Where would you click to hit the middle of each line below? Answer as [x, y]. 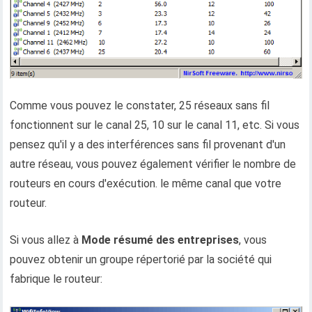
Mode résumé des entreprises [161, 240]
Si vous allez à [46, 240]
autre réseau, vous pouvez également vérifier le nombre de [153, 164]
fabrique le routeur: [56, 279]
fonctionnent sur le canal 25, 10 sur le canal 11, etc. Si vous [155, 125]
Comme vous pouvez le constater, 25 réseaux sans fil [140, 105]
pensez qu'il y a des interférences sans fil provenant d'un [148, 144]
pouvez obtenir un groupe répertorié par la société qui [141, 259]
